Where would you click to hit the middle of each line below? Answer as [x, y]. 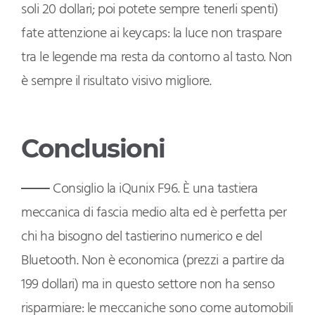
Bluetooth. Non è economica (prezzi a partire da [153, 261]
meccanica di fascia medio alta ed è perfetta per [154, 213]
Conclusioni [93, 149]
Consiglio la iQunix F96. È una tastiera [154, 189]
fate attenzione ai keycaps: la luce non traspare [152, 34]
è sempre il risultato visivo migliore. [116, 82]
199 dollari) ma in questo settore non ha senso [148, 285]
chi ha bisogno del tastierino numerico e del [142, 237]
